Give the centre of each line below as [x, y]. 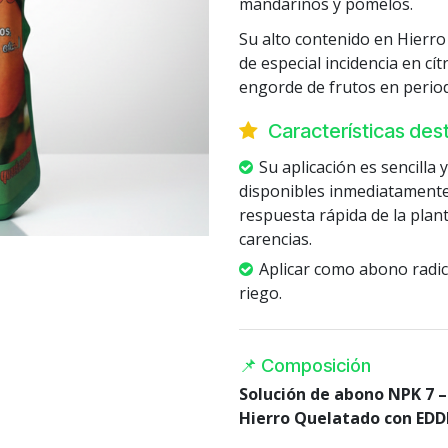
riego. [260, 293]
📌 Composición [305, 365]
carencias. [275, 238]
